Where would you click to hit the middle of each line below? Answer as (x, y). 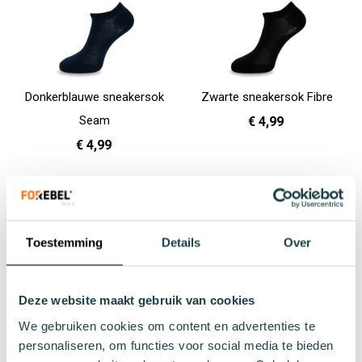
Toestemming (65, 242)
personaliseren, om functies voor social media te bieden (176, 345)
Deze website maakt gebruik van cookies (137, 300)
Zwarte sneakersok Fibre (267, 97)
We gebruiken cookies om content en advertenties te (167, 325)
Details (181, 242)
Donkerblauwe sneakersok (95, 97)
